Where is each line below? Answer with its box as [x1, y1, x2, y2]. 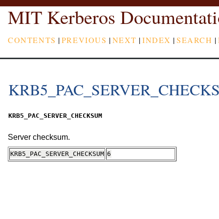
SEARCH [176, 34, 213, 45]
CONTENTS [8, 34, 56, 45]
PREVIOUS [61, 34, 107, 45]
